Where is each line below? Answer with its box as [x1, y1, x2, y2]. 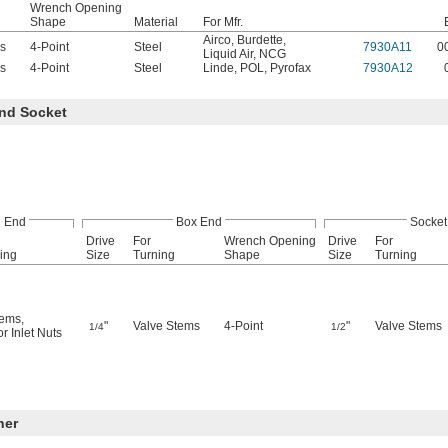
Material [134, 15, 178, 29]
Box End [176, 215, 222, 229]
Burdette [237, 33, 283, 47]
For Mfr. [203, 15, 243, 29]
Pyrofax [270, 61, 311, 75]
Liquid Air [203, 47, 253, 61]
